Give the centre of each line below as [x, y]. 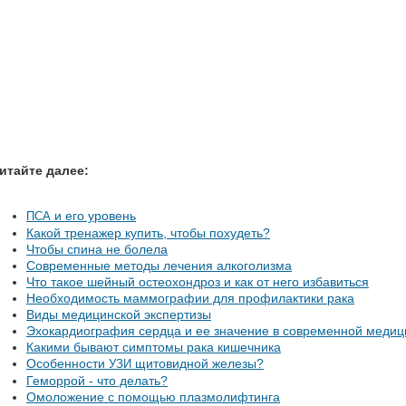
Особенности [68, 363]
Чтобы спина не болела [97, 249]
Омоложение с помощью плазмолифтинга [153, 397]
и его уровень [93, 216]
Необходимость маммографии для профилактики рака [190, 298]
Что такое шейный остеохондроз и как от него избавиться [198, 282]
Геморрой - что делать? [97, 381]
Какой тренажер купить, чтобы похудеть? [148, 233]
